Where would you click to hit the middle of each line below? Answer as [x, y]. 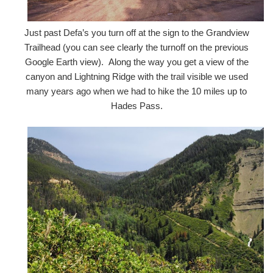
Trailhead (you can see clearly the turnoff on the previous [136, 47]
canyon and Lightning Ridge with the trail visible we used [136, 76]
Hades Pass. [136, 105]
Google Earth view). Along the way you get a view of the [136, 62]
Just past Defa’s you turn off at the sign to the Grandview [136, 32]
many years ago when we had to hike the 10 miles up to [136, 91]
